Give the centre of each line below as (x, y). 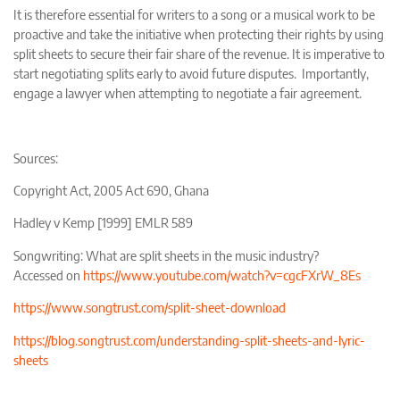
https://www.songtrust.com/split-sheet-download (150, 308)
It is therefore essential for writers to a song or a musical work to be (194, 14)
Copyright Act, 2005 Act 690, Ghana (111, 190)
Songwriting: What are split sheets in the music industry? (166, 255)
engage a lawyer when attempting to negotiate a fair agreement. (190, 92)
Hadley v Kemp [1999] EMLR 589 (103, 223)
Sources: (37, 158)
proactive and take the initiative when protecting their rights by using (199, 33)
